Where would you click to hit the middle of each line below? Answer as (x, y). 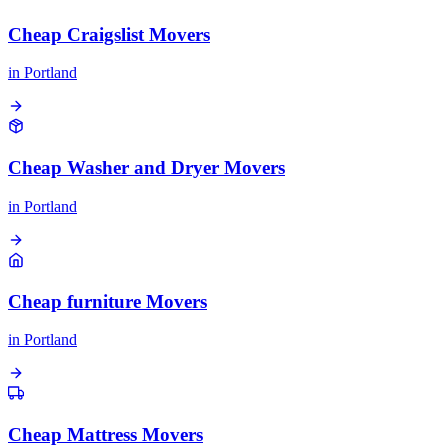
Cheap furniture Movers (107, 301)
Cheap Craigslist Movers (109, 34)
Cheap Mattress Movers (105, 435)
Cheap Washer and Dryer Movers (146, 168)
